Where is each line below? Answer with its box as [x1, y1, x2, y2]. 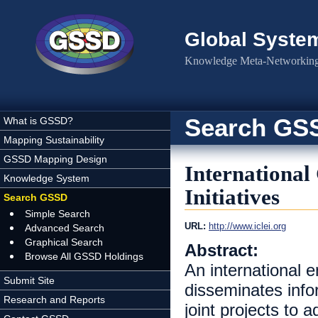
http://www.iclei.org [209, 221, 286, 231]
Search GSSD [4, 192, 67, 203]
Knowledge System [4, 172, 89, 184]
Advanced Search [25, 222, 104, 234]
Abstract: [185, 241, 263, 260]
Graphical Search [25, 236, 103, 248]
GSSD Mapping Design [4, 153, 107, 165]
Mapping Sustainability [4, 134, 104, 146]
